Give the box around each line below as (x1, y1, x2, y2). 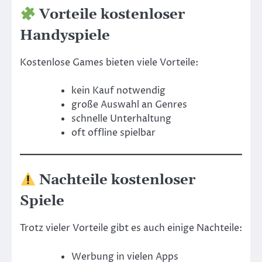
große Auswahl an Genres (71, 98, 187, 112)
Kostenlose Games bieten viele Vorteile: (20, 56, 198, 70)
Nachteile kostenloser (36, 171, 196, 189)
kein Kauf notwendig (71, 84, 166, 98)
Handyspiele (20, 27, 110, 45)
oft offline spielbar (71, 126, 156, 140)
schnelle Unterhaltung (71, 112, 171, 126)
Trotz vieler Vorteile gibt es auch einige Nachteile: (20, 222, 242, 235)
